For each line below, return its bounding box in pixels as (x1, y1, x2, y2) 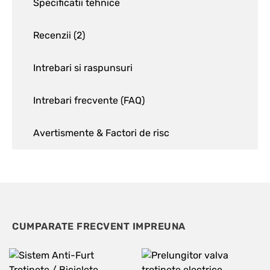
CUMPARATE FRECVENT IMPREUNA (12, 220, 186, 232)
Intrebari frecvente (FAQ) (33, 94, 145, 106)
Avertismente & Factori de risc (33, 127, 169, 139)
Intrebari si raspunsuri (33, 61, 133, 74)
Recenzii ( (33, 29, 77, 41)
